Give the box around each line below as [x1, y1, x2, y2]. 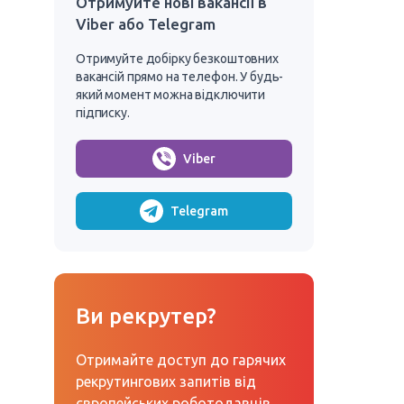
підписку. [76, 106, 130, 120]
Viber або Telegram [76, 15, 216, 32]
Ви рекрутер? [76, 304, 216, 328]
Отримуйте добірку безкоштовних [76, 51, 279, 66]
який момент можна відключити [76, 87, 266, 102]
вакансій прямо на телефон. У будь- [76, 69, 284, 84]
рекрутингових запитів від [76, 373, 256, 390]
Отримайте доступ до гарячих [76, 352, 286, 368]
